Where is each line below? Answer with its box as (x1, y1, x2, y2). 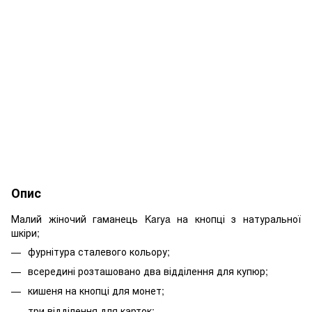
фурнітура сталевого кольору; (28, 244, 170, 258)
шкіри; (11, 225, 40, 240)
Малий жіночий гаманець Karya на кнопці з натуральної (11, 211, 301, 226)
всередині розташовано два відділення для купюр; (28, 263, 268, 278)
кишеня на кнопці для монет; (28, 283, 164, 298)
